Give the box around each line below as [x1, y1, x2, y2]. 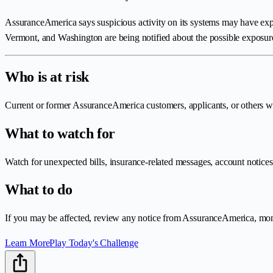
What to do [5, 182, 73, 198]
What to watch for [5, 125, 115, 141]
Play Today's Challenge [49, 238, 138, 249]
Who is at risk [5, 68, 89, 85]
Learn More [5, 238, 50, 249]
